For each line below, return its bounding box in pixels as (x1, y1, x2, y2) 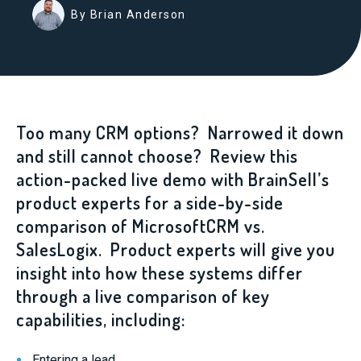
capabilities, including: (16, 308, 185, 330)
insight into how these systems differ (16, 261, 303, 284)
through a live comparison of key (16, 284, 270, 307)
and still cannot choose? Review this (16, 144, 298, 167)
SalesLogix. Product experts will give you (16, 238, 335, 260)
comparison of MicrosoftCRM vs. (16, 214, 265, 237)
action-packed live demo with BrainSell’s (16, 168, 330, 190)
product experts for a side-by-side (16, 191, 284, 214)
